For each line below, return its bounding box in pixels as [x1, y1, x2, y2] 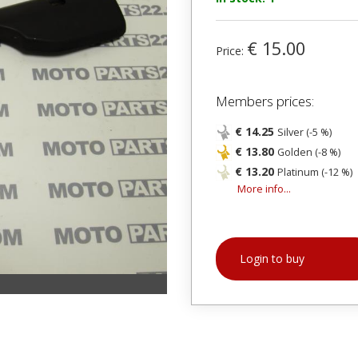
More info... [237, 182, 291, 196]
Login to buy [240, 251, 304, 266]
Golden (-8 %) [277, 145, 340, 159]
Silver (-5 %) [277, 125, 332, 139]
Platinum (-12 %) [277, 165, 352, 179]
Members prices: [216, 92, 314, 110]
